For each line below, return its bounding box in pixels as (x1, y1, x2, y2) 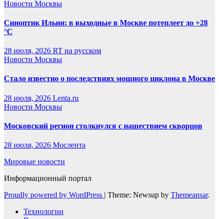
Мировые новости (4, 157, 65, 166)
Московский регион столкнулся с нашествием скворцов (4, 121, 202, 130)
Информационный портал (4, 174, 91, 183)
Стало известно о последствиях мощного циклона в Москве (4, 74, 215, 83)
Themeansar (171, 191, 208, 199)
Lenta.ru (53, 93, 79, 102)
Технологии (23, 207, 64, 216)
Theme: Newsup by (108, 191, 171, 199)
